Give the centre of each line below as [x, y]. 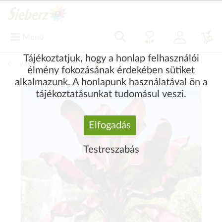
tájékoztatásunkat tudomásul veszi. [111, 94]
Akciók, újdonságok [80, 64]
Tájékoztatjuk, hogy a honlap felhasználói [111, 59]
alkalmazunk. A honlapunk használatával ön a [111, 83]
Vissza [27, 64]
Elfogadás [110, 126]
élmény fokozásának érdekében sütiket [111, 71]
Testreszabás [111, 150]
